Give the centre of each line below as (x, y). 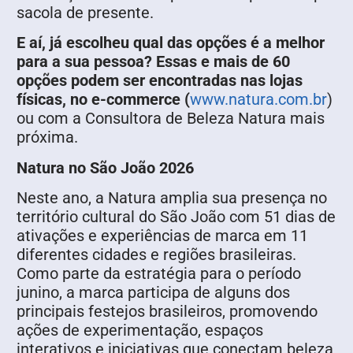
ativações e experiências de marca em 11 (162, 236)
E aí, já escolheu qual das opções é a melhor (171, 43)
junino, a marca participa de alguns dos (153, 293)
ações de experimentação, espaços (140, 331)
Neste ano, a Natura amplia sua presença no (172, 198)
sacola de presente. (85, 12)
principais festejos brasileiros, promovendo (167, 312)
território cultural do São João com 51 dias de (176, 217)
